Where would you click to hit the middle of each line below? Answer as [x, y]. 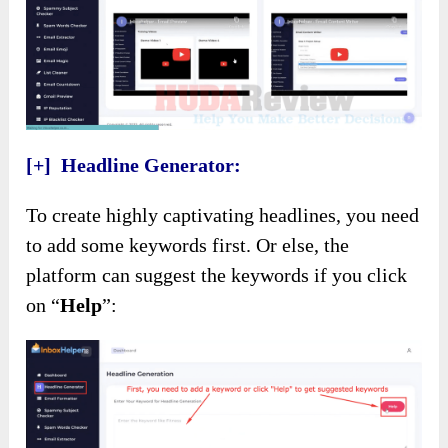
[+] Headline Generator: [134, 164]
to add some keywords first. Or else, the [188, 244]
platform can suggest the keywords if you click [217, 274]
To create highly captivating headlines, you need [223, 214]
